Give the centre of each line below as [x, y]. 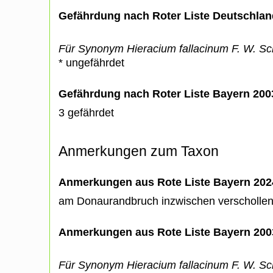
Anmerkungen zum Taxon [139, 151]
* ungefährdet [91, 62]
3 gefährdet [86, 112]
